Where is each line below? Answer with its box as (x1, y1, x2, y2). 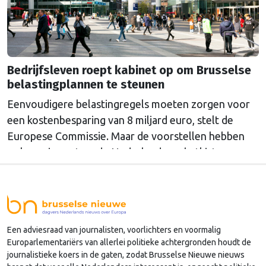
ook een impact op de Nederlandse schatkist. (7, 145, 218, 158)
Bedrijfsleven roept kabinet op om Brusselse (7, 62, 251, 77)
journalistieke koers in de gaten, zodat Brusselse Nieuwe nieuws (7, 250, 245, 260)
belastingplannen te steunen (7, 77, 164, 91)
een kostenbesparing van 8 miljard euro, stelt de (7, 113, 233, 126)
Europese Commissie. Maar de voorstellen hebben (7, 129, 245, 142)
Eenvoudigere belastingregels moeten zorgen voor (7, 97, 250, 110)
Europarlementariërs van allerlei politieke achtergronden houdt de (7, 237, 251, 248)
